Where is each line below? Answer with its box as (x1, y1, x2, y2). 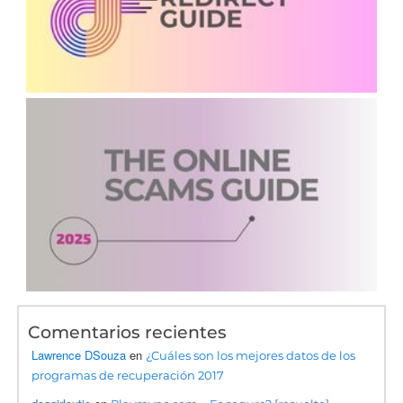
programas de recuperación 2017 (31, 367, 225, 382)
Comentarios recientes (28, 321, 228, 343)
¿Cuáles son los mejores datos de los (146, 347, 356, 363)
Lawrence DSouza (31, 345, 127, 363)
